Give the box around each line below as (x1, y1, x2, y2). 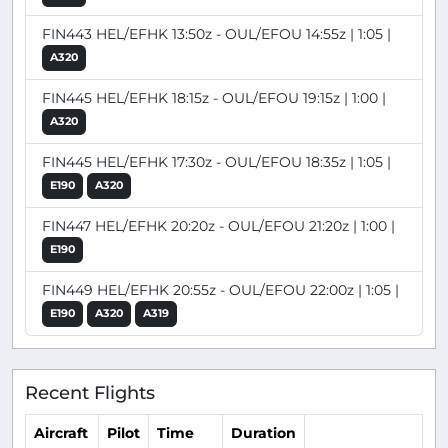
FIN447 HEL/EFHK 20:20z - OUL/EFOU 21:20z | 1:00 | (42, 216, 395, 235)
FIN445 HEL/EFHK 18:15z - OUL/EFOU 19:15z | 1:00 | (42, 88, 386, 107)
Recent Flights (25, 381, 155, 403)
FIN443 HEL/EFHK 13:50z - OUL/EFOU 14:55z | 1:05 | (42, 24, 391, 43)
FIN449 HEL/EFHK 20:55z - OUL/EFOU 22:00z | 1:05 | (42, 280, 399, 299)
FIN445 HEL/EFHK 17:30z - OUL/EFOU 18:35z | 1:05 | (42, 152, 391, 171)
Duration (231, 424, 296, 443)
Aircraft (34, 424, 88, 443)
